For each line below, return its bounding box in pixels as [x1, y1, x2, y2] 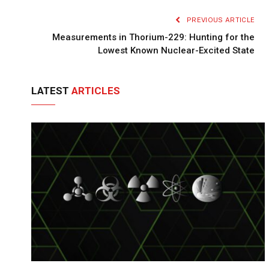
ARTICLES [71, 84, 120, 97]
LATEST [31, 84, 71, 97]
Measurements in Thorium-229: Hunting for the [52, 31, 255, 43]
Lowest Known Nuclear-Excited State [98, 44, 255, 56]
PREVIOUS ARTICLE [184, 16, 255, 23]
